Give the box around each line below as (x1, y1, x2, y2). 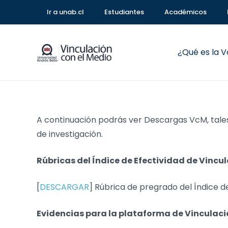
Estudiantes (104, 7, 144, 17)
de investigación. (37, 128, 103, 140)
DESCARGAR (40, 181, 89, 193)
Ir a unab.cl (47, 7, 84, 17)
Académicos (164, 7, 207, 17)
